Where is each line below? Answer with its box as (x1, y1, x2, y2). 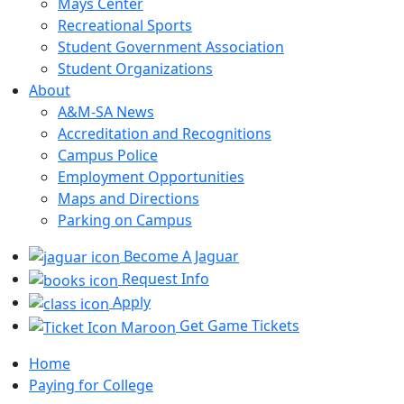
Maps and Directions (58, 188, 199, 208)
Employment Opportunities (58, 166, 244, 187)
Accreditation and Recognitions (58, 123, 271, 143)
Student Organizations (58, 58, 213, 78)
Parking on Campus (58, 209, 192, 230)
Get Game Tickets (176, 315, 299, 335)
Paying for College (29, 374, 153, 395)
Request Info (118, 269, 209, 289)
